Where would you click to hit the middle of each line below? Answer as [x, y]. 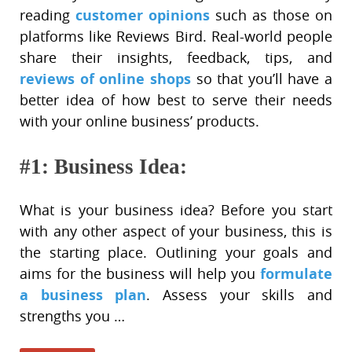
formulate [296, 274]
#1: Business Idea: [103, 166]
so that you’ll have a [261, 79]
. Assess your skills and [240, 295]
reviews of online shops [105, 79]
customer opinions [143, 15]
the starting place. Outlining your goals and [176, 253]
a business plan [83, 295]
